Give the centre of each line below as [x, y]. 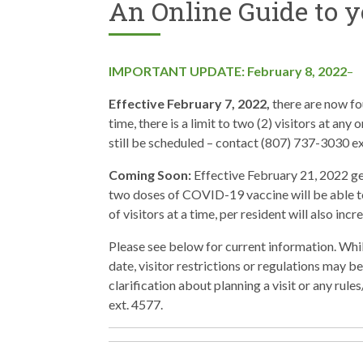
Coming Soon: [150, 175]
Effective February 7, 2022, [190, 104]
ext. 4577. [136, 305]
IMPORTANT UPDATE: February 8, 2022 [228, 71]
